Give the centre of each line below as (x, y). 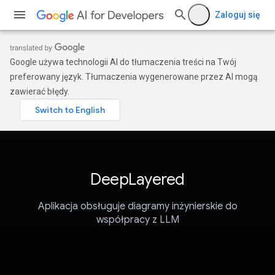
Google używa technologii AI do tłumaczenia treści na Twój (123, 62)
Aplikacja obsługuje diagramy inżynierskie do (137, 207)
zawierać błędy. (40, 91)
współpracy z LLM (137, 220)
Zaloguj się (238, 15)
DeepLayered (137, 179)
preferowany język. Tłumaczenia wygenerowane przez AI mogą (134, 77)
